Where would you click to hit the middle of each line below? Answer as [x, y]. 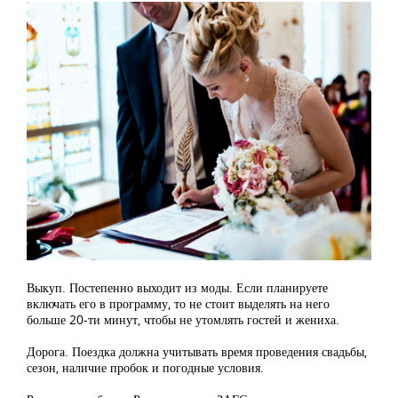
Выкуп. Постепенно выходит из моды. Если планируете [177, 287]
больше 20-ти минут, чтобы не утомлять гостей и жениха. [183, 319]
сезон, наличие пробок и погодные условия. [145, 367]
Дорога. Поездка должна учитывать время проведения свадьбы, [197, 351]
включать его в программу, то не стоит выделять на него [178, 303]
